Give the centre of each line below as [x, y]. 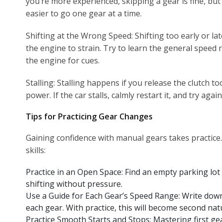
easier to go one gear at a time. [84, 13]
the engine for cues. [63, 60]
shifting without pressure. [74, 184]
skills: [36, 150]
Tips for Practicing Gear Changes [89, 116]
